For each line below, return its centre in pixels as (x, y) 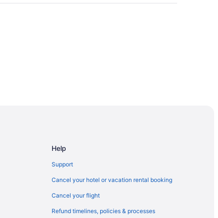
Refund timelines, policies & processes (103, 211)
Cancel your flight (76, 195)
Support (62, 164)
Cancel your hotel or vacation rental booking (112, 180)
